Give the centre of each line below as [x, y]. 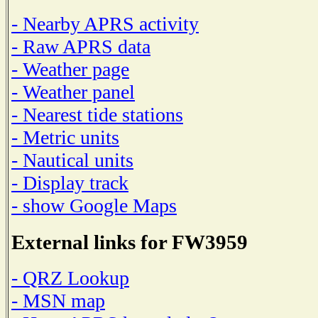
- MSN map [58, 301]
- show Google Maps [94, 205]
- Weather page [70, 69]
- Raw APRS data [81, 46]
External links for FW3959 [130, 242]
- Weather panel [73, 92]
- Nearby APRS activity [105, 23]
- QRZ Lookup [70, 278]
